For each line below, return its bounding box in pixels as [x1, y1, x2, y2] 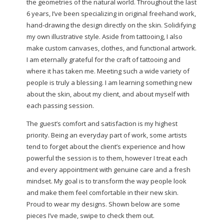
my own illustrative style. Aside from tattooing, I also [26, 31, 182, 41]
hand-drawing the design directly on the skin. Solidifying [26, 20, 195, 29]
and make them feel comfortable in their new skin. [26, 187, 178, 197]
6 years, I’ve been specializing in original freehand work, [26, 8, 196, 18]
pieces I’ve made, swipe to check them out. [26, 210, 154, 220]
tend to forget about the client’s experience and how [26, 141, 185, 151]
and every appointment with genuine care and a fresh [26, 164, 190, 174]
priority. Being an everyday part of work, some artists [26, 130, 187, 139]
